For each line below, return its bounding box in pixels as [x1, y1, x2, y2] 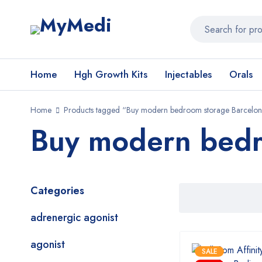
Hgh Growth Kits [74, 67, 147, 81]
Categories [30, 183, 84, 198]
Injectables [165, 67, 212, 81]
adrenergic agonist [30, 210, 118, 225]
